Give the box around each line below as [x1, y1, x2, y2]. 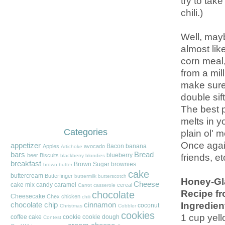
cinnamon [83, 201, 116, 209]
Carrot [77, 182, 92, 188]
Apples [42, 143, 59, 150]
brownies [110, 161, 136, 168]
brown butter [43, 162, 72, 168]
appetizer [10, 142, 41, 150]
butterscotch [97, 173, 127, 179]
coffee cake [10, 213, 42, 221]
